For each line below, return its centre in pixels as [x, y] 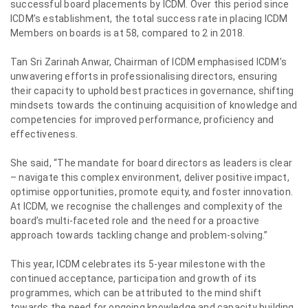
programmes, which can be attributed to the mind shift [136, 293]
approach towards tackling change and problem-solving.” [139, 235]
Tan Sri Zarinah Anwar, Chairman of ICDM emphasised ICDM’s [148, 62]
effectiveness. [44, 134]
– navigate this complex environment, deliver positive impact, [150, 177]
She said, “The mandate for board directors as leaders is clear [152, 163]
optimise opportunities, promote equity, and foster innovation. [152, 192]
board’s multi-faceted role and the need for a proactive [135, 221]
